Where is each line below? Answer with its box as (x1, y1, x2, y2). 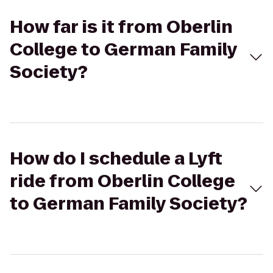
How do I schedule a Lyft (10, 147, 222, 171)
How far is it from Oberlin (10, 15, 233, 39)
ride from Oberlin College (10, 169, 235, 193)
